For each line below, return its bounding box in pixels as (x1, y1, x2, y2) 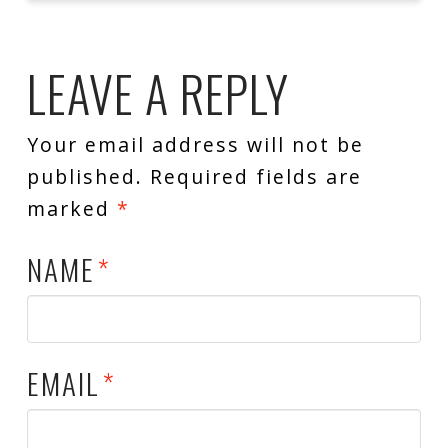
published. (26, 163, 143, 191)
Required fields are (142, 163, 362, 191)
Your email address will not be (26, 131, 364, 159)
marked (26, 195, 117, 223)
